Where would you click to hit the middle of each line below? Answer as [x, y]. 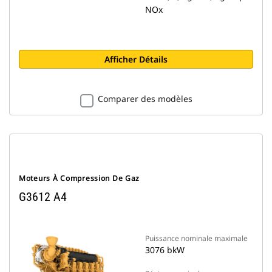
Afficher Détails [136, 59]
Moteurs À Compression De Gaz [80, 178]
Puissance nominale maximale [196, 238]
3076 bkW [165, 250]
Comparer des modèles [145, 99]
